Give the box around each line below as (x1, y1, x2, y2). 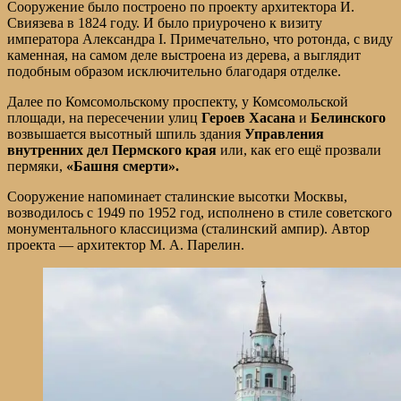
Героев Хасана (201, 109, 295, 125)
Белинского (311, 109, 386, 125)
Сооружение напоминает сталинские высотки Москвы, (7, 188, 347, 204)
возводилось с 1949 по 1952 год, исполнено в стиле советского (7, 204, 392, 220)
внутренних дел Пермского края (7, 141, 217, 158)
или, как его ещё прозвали (217, 141, 381, 158)
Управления (244, 125, 324, 141)
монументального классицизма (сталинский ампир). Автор (7, 220, 370, 236)
